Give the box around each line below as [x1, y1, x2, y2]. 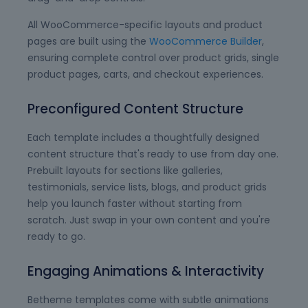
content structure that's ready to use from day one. [27, 147, 278, 161]
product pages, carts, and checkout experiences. [27, 67, 263, 81]
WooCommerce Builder [149, 34, 262, 48]
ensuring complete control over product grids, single [27, 51, 279, 65]
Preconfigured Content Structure [27, 100, 243, 118]
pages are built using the [27, 34, 149, 48]
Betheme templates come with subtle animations [27, 293, 269, 307]
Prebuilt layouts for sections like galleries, [27, 164, 223, 177]
